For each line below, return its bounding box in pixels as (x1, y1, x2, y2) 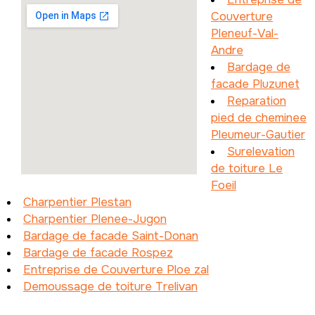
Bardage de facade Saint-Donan (23, 228, 198, 243)
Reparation (227, 93, 286, 108)
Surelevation (227, 143, 295, 159)
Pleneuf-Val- (211, 25, 278, 41)
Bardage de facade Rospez (23, 245, 173, 260)
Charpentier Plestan (23, 194, 131, 210)
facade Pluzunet (211, 76, 300, 91)
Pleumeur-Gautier (211, 127, 305, 142)
